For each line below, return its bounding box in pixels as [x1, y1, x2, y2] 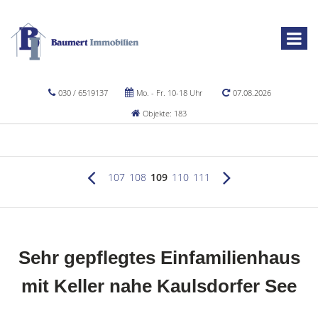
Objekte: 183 [141, 108, 187, 119]
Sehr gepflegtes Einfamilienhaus [18, 247, 300, 268]
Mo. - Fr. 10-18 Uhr [133, 87, 202, 98]
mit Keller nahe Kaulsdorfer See [21, 275, 297, 297]
